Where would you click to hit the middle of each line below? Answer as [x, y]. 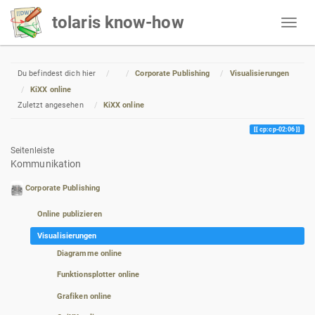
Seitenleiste [33, 150]
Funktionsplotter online [98, 275]
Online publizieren [69, 214]
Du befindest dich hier [57, 73]
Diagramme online [89, 253]
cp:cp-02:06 [277, 129]
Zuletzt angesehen [50, 105]
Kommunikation [46, 163]
